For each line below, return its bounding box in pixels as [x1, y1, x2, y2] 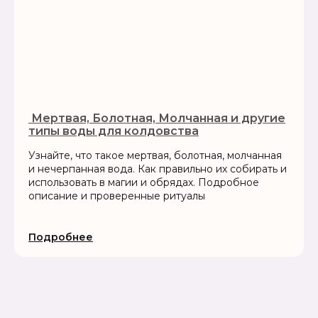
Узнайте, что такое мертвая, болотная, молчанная [28, 149, 282, 162]
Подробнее [28, 231, 93, 243]
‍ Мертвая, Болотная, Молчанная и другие [28, 111, 285, 125]
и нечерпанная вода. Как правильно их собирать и [28, 163, 287, 175]
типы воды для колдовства [28, 124, 199, 138]
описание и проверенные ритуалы [28, 190, 205, 202]
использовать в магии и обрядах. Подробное [28, 176, 259, 189]
